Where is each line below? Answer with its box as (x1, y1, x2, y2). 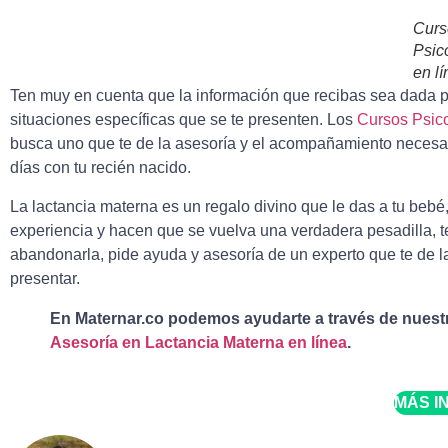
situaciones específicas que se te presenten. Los (10, 111, 357, 129)
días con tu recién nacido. (10, 159, 191, 177)
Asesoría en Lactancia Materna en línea (50, 333, 347, 351)
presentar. (10, 269, 80, 287)
